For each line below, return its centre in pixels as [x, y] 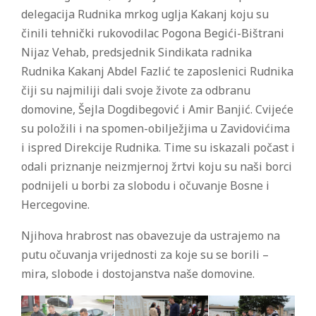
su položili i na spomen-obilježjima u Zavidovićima [156, 128]
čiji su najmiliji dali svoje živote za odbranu [136, 90]
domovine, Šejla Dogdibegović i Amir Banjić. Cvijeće [157, 109]
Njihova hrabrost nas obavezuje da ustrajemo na [151, 235]
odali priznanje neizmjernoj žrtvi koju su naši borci [157, 166]
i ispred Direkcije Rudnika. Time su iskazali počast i [158, 147]
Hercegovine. [55, 204]
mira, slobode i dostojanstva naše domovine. [138, 273]
